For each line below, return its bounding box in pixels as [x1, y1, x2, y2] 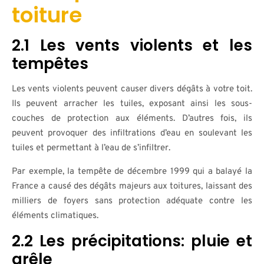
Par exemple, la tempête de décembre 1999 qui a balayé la [12, 166, 252, 177]
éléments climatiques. [12, 210, 98, 222]
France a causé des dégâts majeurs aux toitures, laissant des [12, 181, 252, 192]
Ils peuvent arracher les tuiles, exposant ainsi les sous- [12, 98, 252, 110]
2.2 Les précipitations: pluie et [12, 230, 252, 252]
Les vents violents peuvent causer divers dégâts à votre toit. [12, 84, 252, 95]
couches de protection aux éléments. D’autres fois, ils [12, 113, 252, 124]
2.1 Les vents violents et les [12, 35, 252, 56]
